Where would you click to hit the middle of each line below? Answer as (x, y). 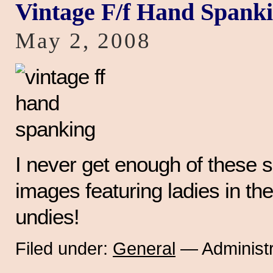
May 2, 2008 (83, 40)
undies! (47, 216)
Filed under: (64, 249)
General (144, 249)
